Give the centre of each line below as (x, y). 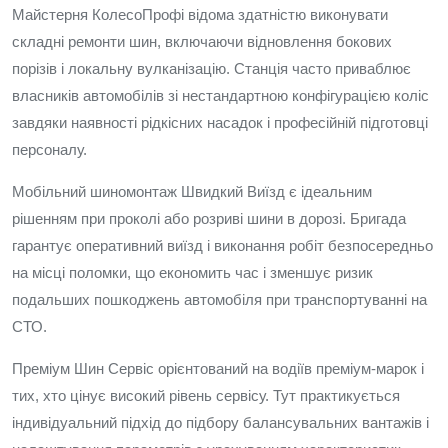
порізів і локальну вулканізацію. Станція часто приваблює (211, 68)
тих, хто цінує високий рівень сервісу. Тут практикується (206, 395)
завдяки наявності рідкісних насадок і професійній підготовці (220, 122)
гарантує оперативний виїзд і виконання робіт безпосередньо (222, 245)
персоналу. (49, 149)
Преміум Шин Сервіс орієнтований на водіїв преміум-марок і (218, 368)
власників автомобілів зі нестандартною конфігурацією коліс (220, 95)
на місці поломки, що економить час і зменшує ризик (192, 272)
